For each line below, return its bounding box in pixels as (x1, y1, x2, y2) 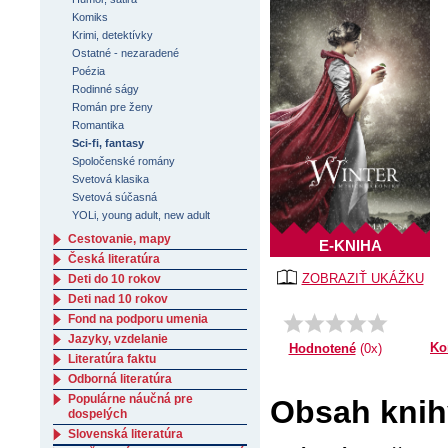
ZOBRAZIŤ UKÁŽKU (301, 270, 424, 286)
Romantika (72, 119, 125, 131)
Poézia (72, 65, 106, 77)
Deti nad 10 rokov (68, 292, 168, 306)
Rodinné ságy (72, 83, 140, 95)
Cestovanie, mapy (68, 232, 171, 246)
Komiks (72, 11, 109, 23)
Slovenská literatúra (68, 427, 183, 441)
